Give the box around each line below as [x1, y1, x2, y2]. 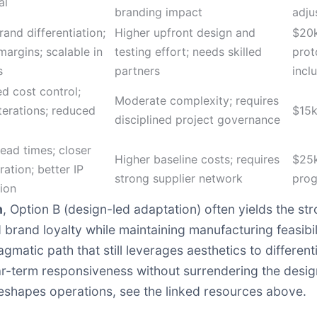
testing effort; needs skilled [115, 45, 262, 59]
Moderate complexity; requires [115, 93, 279, 108]
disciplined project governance [115, 113, 280, 127]
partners [115, 64, 160, 78]
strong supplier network [115, 171, 243, 185]
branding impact [115, 5, 202, 19]
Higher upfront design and [115, 25, 255, 40]
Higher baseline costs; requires [115, 152, 279, 166]
